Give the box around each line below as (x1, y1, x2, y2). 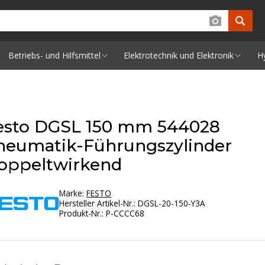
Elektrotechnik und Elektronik (124, 50, 234, 61)
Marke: (59, 188, 87, 199)
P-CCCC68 (106, 208, 145, 219)
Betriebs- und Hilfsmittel (8, 50, 101, 61)
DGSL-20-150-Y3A (138, 198, 206, 209)
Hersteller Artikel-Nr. (59, 198, 134, 209)
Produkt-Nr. (59, 208, 102, 219)
